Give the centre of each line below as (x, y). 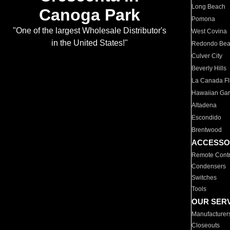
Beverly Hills (209, 68)
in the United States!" (89, 43)
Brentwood (207, 130)
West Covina (209, 31)
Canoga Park (89, 15)
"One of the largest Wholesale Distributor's (89, 31)
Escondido (207, 118)
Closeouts (206, 225)
